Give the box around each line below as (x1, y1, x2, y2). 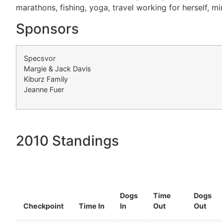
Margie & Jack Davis (24, 64, 91, 73)
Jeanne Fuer (24, 85, 64, 94)
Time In (79, 201, 105, 210)
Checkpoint (23, 201, 64, 210)
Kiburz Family (24, 74, 68, 83)
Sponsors (16, 20, 79, 37)
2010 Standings (16, 132, 119, 149)
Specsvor (24, 54, 55, 62)
